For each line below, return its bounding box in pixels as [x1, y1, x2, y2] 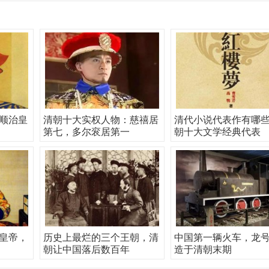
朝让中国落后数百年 [43, 244, 130, 255]
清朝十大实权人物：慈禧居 [43, 115, 159, 125]
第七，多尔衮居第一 [43, 127, 130, 137]
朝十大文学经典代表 [174, 127, 261, 137]
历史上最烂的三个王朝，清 [43, 232, 159, 243]
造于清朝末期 [174, 244, 232, 255]
